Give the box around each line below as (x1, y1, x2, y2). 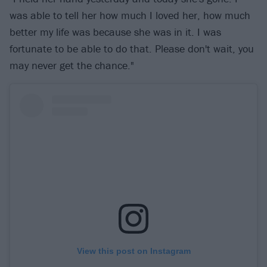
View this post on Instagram (76, 246, 191, 256)
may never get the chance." (10, 58, 134, 72)
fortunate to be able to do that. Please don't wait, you (10, 41, 254, 55)
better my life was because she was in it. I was (10, 24, 221, 39)
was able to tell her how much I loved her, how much (10, 8, 250, 22)
